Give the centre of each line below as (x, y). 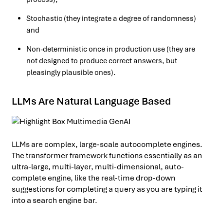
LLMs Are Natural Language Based (91, 101)
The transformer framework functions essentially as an (107, 155)
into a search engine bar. (54, 200)
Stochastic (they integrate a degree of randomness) (111, 18)
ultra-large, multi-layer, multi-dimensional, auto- (98, 166)
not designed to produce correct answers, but (102, 61)
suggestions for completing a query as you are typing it (107, 189)
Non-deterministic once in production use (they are (111, 49)
